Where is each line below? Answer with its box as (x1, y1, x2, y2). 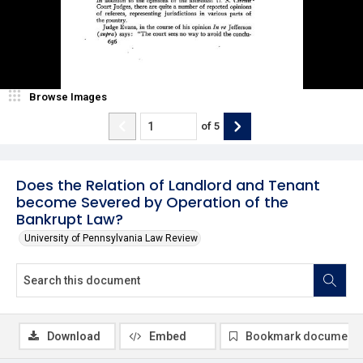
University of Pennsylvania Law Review (24, 232, 198, 244)
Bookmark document (246, 329, 357, 343)
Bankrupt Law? (16, 208, 123, 229)
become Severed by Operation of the (16, 191, 288, 212)
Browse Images (29, 90, 107, 103)
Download (47, 329, 100, 343)
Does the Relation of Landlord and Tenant (16, 174, 320, 195)
